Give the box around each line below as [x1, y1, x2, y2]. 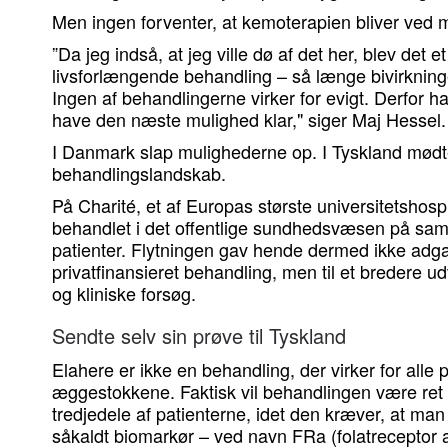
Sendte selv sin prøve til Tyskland [52, 321, 346, 351]
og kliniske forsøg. [52, 280, 196, 307]
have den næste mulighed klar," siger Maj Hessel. [52, 106, 446, 133]
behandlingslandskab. [52, 160, 226, 187]
